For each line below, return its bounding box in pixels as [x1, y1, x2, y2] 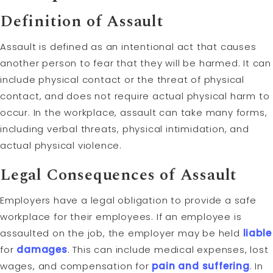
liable [243, 226, 272, 239]
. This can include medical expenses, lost [67, 243, 269, 256]
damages [16, 243, 68, 256]
